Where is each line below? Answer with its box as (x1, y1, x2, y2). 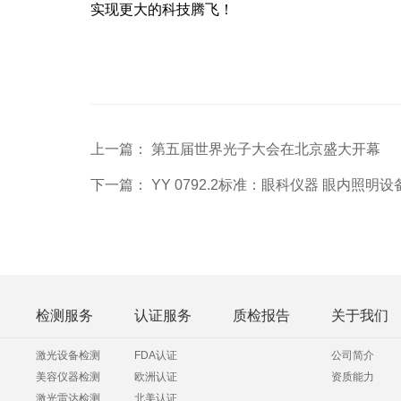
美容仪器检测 (36, 371, 101, 383)
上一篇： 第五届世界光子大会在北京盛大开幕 (90, 141, 380, 157)
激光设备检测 (36, 349, 101, 362)
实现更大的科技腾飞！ (90, 2, 234, 17)
